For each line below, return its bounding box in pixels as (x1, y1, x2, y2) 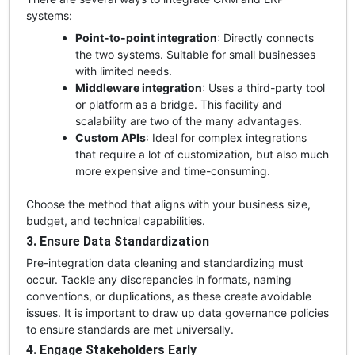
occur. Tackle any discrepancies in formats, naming (25, 272, 292, 286)
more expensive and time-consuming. (74, 163, 270, 177)
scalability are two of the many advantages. (74, 113, 302, 128)
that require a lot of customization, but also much (74, 147, 329, 161)
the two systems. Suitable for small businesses (74, 47, 315, 61)
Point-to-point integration (74, 30, 217, 44)
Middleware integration (74, 80, 202, 94)
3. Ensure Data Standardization (25, 233, 209, 249)
